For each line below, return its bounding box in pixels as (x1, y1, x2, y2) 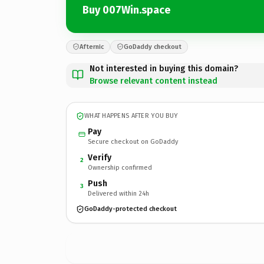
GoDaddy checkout (124, 42, 181, 51)
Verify (88, 152, 111, 163)
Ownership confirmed (88, 163, 152, 171)
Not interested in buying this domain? (90, 63, 238, 74)
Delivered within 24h (88, 189, 149, 197)
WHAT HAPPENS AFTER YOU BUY (84, 112, 178, 120)
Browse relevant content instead (90, 75, 217, 86)
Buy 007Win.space (82, 4, 170, 16)
